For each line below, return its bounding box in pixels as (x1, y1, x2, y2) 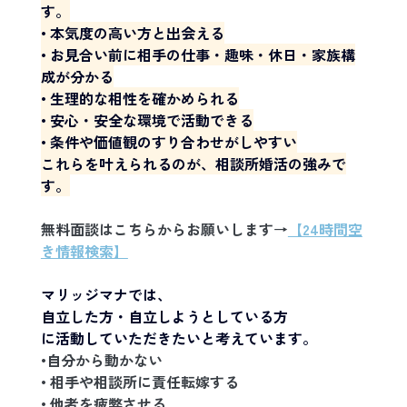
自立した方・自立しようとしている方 (40, 305, 288, 328)
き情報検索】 (40, 240, 128, 263)
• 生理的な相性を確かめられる (40, 87, 239, 110)
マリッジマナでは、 (40, 283, 172, 306)
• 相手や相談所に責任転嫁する (40, 371, 239, 393)
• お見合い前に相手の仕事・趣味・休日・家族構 (40, 44, 355, 66)
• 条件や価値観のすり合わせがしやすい (40, 131, 297, 154)
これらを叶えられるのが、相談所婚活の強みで (40, 153, 346, 175)
